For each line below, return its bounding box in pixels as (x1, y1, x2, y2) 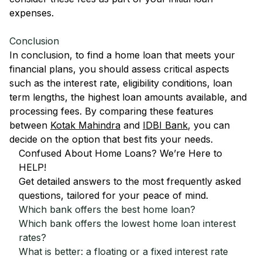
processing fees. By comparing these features (9, 105, 213, 117)
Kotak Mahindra (50, 119, 120, 131)
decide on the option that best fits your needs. (9, 133, 213, 145)
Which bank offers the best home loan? (19, 204, 195, 215)
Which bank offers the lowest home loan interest (19, 218, 236, 229)
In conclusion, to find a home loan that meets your (9, 49, 235, 61)
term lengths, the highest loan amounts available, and (9, 91, 247, 103)
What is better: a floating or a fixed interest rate (19, 246, 228, 257)
